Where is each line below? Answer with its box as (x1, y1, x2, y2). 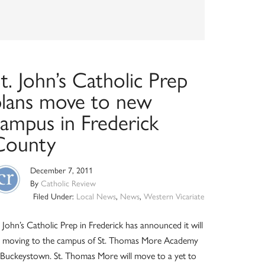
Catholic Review (41, 179, 96, 189)
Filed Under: (33, 192, 76, 202)
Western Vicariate (143, 192, 205, 202)
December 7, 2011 (30, 166, 93, 176)
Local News (76, 192, 116, 202)
